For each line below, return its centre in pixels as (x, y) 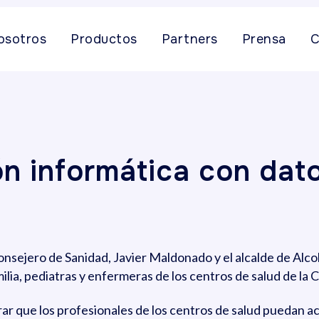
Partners (189, 39)
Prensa (264, 39)
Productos (104, 39)
